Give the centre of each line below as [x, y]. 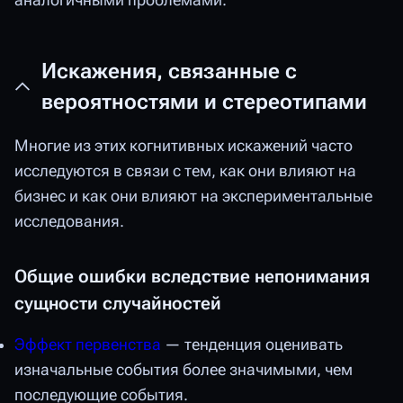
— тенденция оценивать [252, 345]
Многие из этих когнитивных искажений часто [184, 145]
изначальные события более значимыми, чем [184, 370]
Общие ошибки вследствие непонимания [192, 276]
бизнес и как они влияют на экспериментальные [193, 196]
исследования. [69, 221]
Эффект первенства [88, 345]
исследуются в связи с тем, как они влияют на [185, 170]
